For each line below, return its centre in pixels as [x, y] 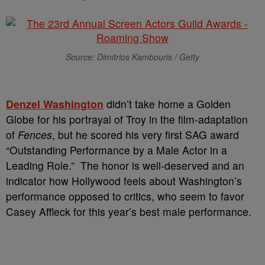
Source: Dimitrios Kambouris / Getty [132, 57]
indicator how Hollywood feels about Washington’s [124, 181]
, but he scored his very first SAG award [146, 135]
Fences [35, 135]
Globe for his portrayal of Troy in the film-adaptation [127, 119]
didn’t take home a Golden [167, 104]
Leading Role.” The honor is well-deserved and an [125, 165]
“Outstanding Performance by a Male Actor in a [117, 150]
